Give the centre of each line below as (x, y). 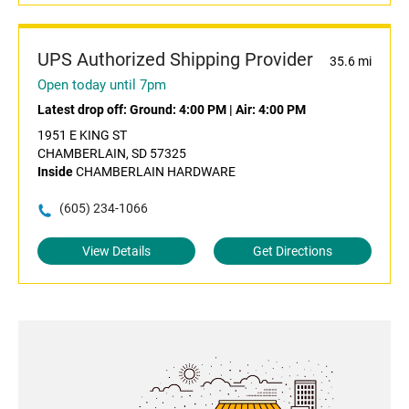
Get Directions (293, 252)
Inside (55, 172)
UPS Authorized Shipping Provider (175, 60)
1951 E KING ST (82, 136)
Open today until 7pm (102, 85)
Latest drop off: (84, 110)
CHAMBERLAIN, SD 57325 (112, 154)
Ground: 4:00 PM (178, 110)
